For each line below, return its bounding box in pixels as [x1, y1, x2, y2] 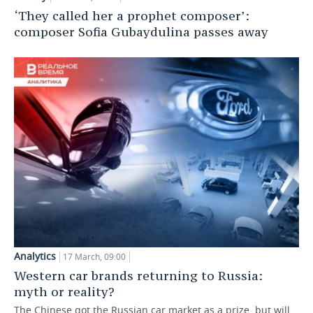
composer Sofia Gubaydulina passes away [14, 24, 268, 41]
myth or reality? [14, 283, 115, 300]
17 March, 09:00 [63, 250, 126, 263]
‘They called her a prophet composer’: [14, 8, 249, 24]
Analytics [14, 249, 56, 263]
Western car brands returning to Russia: [14, 267, 263, 284]
